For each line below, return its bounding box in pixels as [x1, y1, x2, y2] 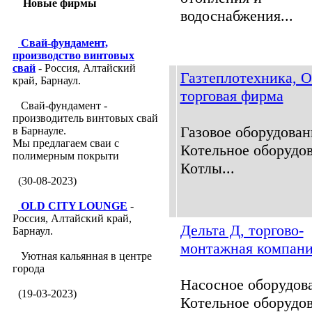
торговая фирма [180, 87, 283, 104]
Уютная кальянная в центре [18, 250, 152, 262]
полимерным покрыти [13, 150, 119, 162]
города [13, 263, 45, 274]
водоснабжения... [180, 7, 293, 24]
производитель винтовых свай [13, 112, 158, 124]
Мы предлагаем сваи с [13, 137, 119, 149]
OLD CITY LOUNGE [21, 200, 127, 212]
